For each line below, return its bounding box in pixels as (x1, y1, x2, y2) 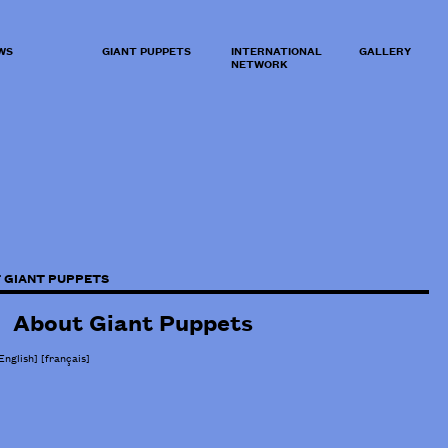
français (45, 348, 87, 366)
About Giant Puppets (13, 307, 254, 337)
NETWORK (230, 54, 288, 72)
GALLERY (359, 41, 412, 59)
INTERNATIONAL (230, 41, 322, 59)
